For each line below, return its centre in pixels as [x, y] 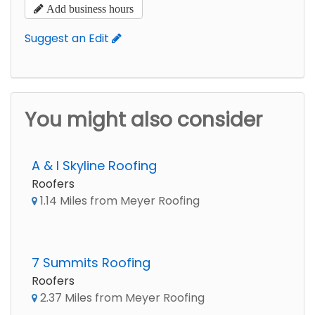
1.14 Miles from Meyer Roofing [118, 201]
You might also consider [143, 120]
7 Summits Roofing [91, 263]
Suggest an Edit [68, 38]
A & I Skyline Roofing [94, 166]
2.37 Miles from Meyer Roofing [121, 298]
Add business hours [89, 8]
